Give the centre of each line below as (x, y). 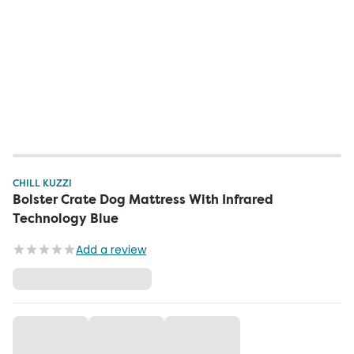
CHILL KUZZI (42, 183)
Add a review (111, 250)
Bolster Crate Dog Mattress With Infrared (143, 200)
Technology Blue (66, 218)
